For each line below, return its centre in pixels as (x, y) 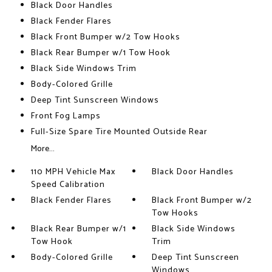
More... (42, 149)
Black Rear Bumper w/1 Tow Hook (100, 53)
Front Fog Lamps (66, 116)
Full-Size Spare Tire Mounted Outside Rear (119, 132)
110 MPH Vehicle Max (73, 172)
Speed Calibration (68, 185)
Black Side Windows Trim (83, 69)
